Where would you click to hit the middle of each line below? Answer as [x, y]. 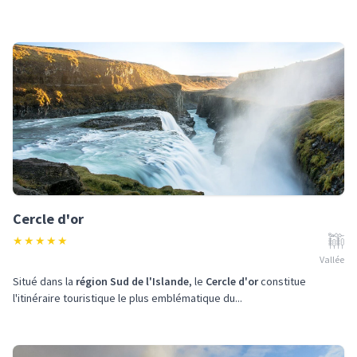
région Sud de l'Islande [132, 281]
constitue [282, 281]
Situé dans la [44, 281]
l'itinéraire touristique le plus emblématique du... [127, 298]
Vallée [332, 259]
